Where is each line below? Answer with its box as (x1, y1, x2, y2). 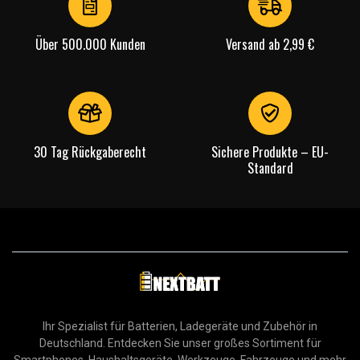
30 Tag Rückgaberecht (34, 142, 146, 162)
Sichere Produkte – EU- (211, 142, 329, 162)
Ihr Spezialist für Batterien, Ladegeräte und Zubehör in (43, 320, 317, 333)
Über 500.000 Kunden (35, 35, 145, 55)
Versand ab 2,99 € (226, 35, 314, 55)
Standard (247, 158, 293, 178)
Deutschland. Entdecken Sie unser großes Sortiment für (39, 337, 321, 350)
